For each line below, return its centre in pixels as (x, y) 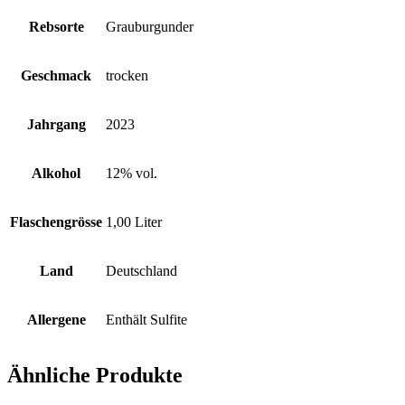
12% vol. (132, 173)
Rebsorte (56, 26)
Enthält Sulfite (146, 319)
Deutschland (141, 270)
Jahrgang (56, 124)
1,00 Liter (134, 221)
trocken (127, 75)
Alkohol (56, 173)
